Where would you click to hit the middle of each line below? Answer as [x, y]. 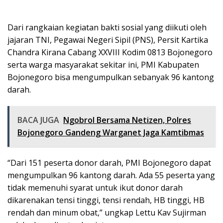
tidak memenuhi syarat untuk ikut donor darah [95, 188]
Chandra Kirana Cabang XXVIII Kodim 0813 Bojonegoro [110, 52]
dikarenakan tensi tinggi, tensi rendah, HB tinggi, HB [106, 200]
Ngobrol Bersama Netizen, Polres [127, 120]
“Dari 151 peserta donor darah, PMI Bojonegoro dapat [109, 163]
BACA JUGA [38, 120]
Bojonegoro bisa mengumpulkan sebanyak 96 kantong [111, 77]
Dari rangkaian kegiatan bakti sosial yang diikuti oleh [107, 27]
